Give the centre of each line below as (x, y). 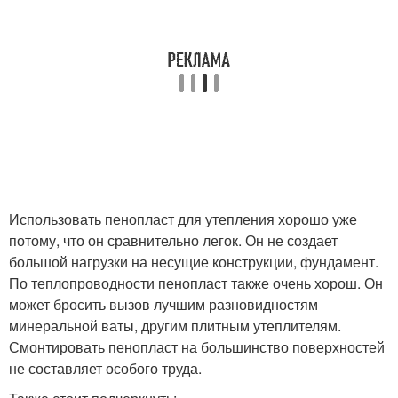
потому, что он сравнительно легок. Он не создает (173, 240)
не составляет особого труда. (105, 368)
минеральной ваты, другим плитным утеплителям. (175, 326)
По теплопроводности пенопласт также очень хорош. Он (196, 283)
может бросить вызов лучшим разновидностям (163, 304)
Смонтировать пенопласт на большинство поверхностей (197, 347)
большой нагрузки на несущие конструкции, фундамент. (194, 262)
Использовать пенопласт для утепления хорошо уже (183, 219)
